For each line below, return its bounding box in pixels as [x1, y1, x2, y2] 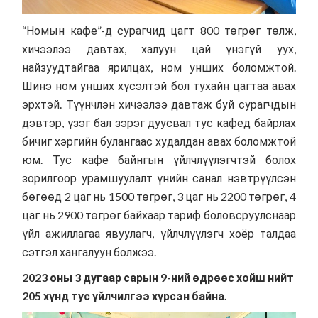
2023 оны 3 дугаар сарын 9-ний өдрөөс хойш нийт [22, 270, 295, 284]
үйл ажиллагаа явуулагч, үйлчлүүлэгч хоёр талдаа [22, 226, 296, 240]
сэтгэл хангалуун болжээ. [22, 244, 157, 258]
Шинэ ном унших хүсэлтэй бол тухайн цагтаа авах [22, 78, 296, 92]
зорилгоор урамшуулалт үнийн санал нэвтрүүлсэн [22, 170, 296, 185]
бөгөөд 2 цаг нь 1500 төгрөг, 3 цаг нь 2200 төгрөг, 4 [22, 189, 296, 203]
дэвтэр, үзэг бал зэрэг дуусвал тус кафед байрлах [22, 115, 296, 129]
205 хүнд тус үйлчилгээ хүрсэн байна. [22, 288, 228, 302]
